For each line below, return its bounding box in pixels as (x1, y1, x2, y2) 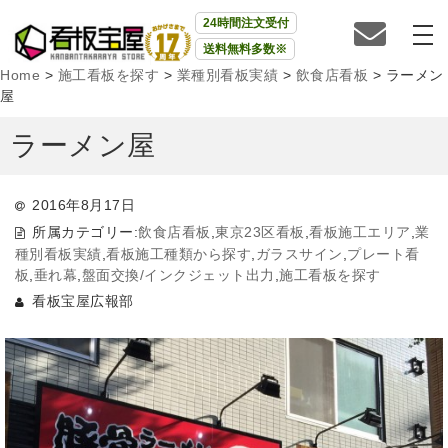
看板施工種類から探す (106, 245, 252, 262)
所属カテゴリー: (32, 223, 139, 240)
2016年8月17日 (32, 197, 136, 213)
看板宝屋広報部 (32, 292, 134, 309)
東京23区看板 (215, 223, 305, 240)
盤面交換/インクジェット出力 (81, 266, 275, 283)
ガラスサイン (255, 245, 343, 262)
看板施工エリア (309, 223, 411, 240)
